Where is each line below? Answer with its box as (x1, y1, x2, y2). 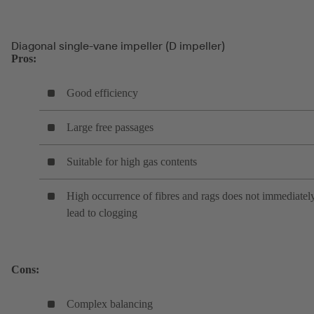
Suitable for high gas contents (67, 156, 197, 168)
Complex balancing (67, 298, 156, 310)
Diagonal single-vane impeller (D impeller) (11, 39, 225, 53)
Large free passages (67, 121, 153, 134)
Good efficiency (67, 87, 138, 100)
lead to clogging (67, 207, 137, 219)
